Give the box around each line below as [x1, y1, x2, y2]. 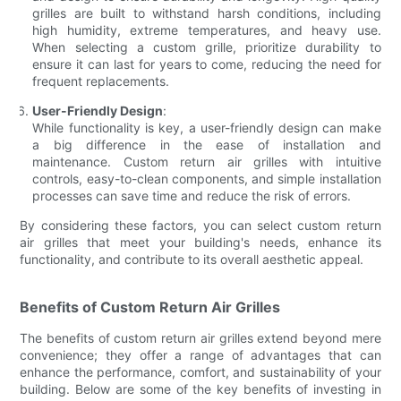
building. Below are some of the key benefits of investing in [20, 380, 381, 397]
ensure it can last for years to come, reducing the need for [32, 55, 381, 72]
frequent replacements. [32, 73, 170, 89]
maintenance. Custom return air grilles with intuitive [32, 153, 381, 169]
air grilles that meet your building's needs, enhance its [20, 234, 381, 250]
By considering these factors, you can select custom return [20, 217, 381, 233]
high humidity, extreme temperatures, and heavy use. [32, 21, 381, 38]
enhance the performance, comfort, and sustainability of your [20, 363, 381, 380]
